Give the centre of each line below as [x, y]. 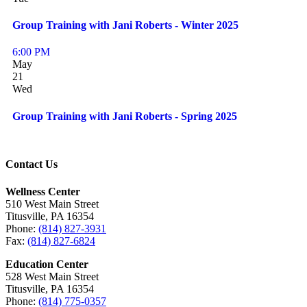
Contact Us [32, 164]
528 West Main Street [52, 276]
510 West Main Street [52, 204]
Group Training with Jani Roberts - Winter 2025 [125, 25]
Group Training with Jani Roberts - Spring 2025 [125, 116]
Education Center [47, 264]
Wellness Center [43, 191]
